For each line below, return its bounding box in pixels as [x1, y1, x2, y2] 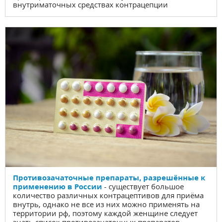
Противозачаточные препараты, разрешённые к [13, 172, 205, 182]
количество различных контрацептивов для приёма [13, 190, 204, 200]
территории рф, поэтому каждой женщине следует [13, 208, 198, 218]
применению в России [13, 181, 102, 191]
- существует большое [104, 181, 184, 191]
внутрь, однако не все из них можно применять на [13, 199, 200, 209]
